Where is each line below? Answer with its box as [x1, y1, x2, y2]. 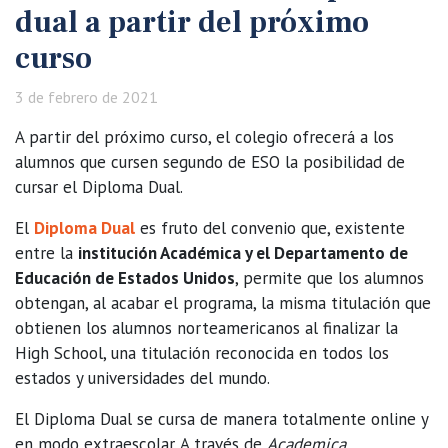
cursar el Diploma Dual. [15, 175, 183, 198]
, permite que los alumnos [235, 266, 424, 289]
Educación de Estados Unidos [15, 266, 235, 289]
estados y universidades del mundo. [15, 366, 270, 389]
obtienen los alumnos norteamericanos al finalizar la [15, 316, 398, 339]
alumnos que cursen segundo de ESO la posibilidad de [15, 150, 405, 173]
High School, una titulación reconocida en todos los [15, 341, 389, 364]
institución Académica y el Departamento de [78, 241, 408, 264]
